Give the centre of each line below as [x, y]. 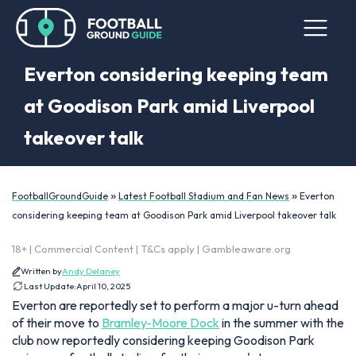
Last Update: [50, 286]
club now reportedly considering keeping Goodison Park [163, 340]
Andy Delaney [91, 271]
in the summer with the [282, 323]
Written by [41, 271]
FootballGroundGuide [60, 196]
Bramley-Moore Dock [161, 323]
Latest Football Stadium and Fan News [204, 196]
